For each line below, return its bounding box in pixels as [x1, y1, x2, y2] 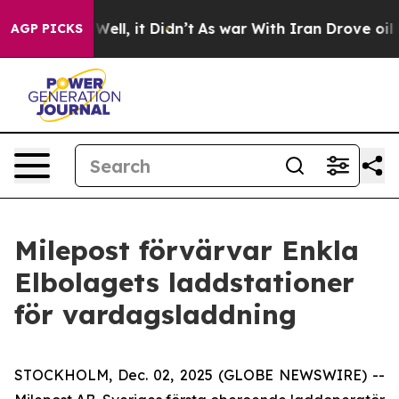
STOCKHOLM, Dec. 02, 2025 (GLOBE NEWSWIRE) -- [14, 366, 385, 384]
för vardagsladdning [14, 297, 297, 331]
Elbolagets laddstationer [14, 265, 354, 299]
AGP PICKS [11, 20, 83, 37]
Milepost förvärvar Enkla [14, 233, 359, 267]
